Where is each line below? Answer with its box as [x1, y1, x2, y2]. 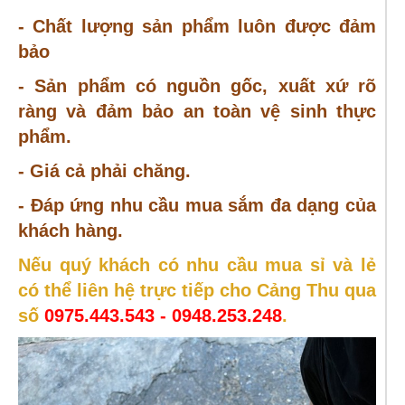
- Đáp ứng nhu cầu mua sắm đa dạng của [18, 195, 376, 216]
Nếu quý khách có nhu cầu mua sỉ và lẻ [18, 255, 376, 276]
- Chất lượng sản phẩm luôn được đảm [18, 16, 376, 37]
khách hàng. [18, 221, 123, 241]
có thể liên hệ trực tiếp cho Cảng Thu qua [18, 280, 376, 301]
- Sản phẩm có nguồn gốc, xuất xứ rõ [18, 76, 376, 97]
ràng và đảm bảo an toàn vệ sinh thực [18, 101, 376, 122]
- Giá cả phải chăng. [18, 161, 191, 182]
